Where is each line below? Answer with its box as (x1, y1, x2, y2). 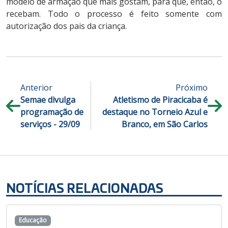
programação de (20, 106, 83, 118)
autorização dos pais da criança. (6, 20, 127, 32)
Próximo (176, 82, 208, 94)
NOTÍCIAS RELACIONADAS (6, 179, 163, 197)
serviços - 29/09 (20, 119, 80, 130)
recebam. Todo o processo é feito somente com (6, 8, 222, 20)
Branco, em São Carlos (122, 119, 208, 130)
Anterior (20, 82, 52, 94)
